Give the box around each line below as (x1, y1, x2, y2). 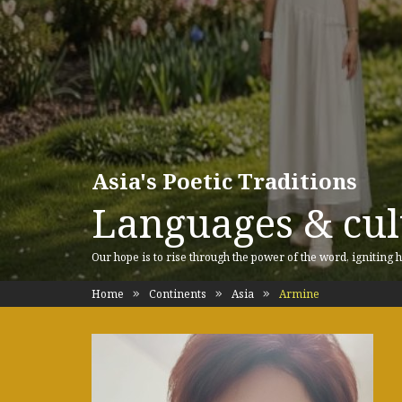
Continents (149, 286, 206, 301)
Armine (276, 286, 319, 301)
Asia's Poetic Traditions (92, 166, 357, 196)
